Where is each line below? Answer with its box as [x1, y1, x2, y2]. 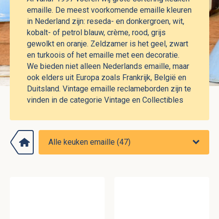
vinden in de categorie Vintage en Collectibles [27, 95, 183, 105]
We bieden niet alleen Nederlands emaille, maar [27, 62, 189, 71]
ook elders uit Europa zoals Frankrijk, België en [27, 73, 186, 83]
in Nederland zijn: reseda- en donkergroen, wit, [27, 17, 184, 26]
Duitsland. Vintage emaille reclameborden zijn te [27, 84, 191, 94]
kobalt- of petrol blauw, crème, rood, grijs [27, 28, 166, 38]
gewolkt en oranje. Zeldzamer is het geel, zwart [27, 39, 188, 49]
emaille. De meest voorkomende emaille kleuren [27, 5, 192, 15]
